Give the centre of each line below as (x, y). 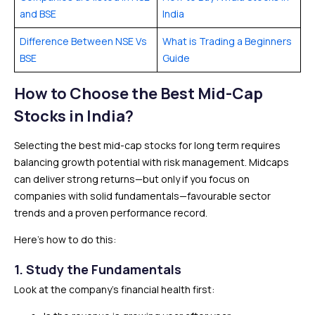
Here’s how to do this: (65, 239)
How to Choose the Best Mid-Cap (139, 94)
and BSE (38, 14)
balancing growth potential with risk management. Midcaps (152, 162)
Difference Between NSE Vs (83, 41)
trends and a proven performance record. (111, 213)
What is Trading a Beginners (227, 41)
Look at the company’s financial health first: (114, 289)
